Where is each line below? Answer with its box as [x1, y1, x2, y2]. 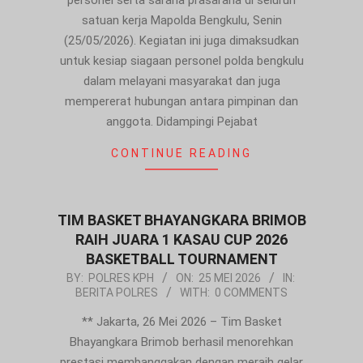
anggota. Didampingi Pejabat [105, 114, 258, 130]
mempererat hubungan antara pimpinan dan [65, 94, 298, 109]
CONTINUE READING [111, 147, 252, 160]
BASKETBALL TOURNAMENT [85, 250, 278, 268]
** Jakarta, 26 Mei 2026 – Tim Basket [81, 314, 282, 330]
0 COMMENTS [215, 286, 288, 300]
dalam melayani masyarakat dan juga [83, 74, 280, 89]
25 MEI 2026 [198, 271, 261, 285]
